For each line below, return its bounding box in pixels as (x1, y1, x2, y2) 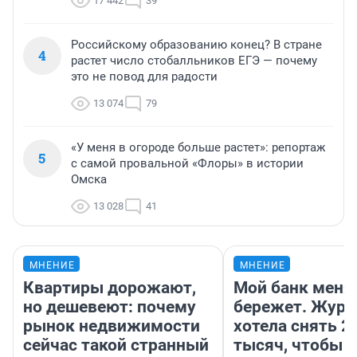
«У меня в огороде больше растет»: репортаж (71, 140, 325, 155)
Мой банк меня (233, 278, 353, 298)
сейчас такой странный (23, 335, 209, 355)
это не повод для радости (71, 69, 218, 84)
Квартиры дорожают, (23, 278, 196, 298)
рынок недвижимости (23, 316, 200, 336)
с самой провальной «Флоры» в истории (71, 156, 304, 171)
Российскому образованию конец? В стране (71, 37, 322, 53)
